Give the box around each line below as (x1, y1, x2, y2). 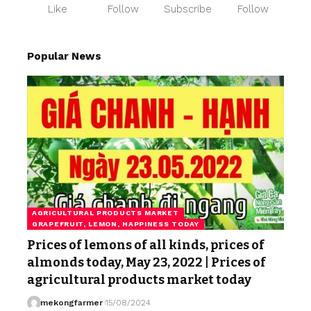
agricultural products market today (27, 272, 251, 287)
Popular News (27, 50, 101, 62)
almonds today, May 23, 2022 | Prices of (27, 255, 266, 270)
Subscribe (164, 3, 212, 15)
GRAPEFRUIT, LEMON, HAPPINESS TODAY (32, 220, 199, 228)
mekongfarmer (40, 298, 103, 308)
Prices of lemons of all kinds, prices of (27, 237, 264, 253)
